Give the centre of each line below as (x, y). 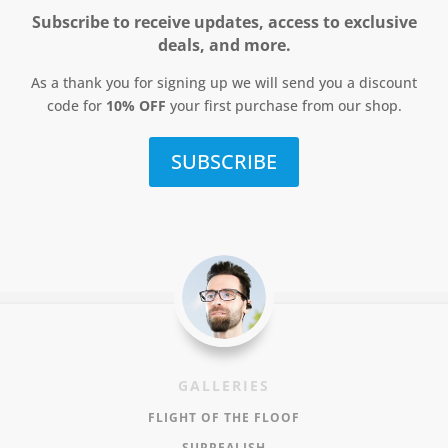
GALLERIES (224, 386)
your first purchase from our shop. (283, 106)
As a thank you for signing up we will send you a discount (224, 83)
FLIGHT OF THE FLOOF (224, 418)
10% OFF (135, 106)
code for (76, 106)
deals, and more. (224, 45)
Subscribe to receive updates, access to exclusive (224, 22)
